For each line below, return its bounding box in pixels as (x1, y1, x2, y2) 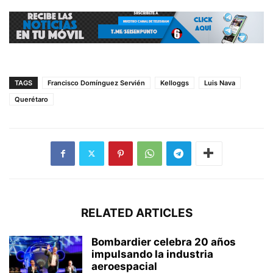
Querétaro (15, 94, 48, 104)
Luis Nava (204, 78, 235, 87)
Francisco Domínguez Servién (48, 78, 145, 87)
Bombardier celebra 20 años (91, 235, 236, 248)
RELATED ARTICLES (80, 205, 193, 220)
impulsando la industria (91, 247, 213, 260)
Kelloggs (160, 78, 189, 87)
